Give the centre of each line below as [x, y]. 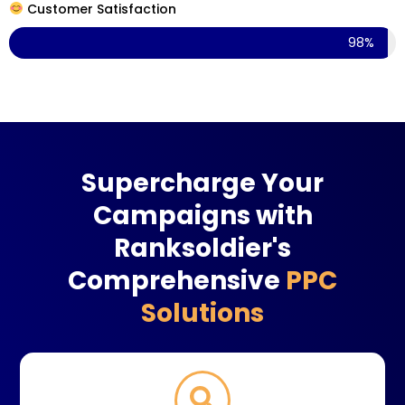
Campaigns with [202, 215]
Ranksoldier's [202, 248]
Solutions [202, 313]
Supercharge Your [202, 183]
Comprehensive [177, 280]
